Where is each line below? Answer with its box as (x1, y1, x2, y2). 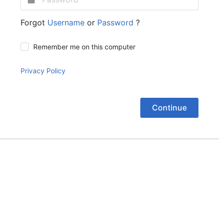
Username (47, 17, 87, 27)
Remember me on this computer (33, 42, 135, 51)
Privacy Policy (21, 66, 66, 75)
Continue (152, 103, 187, 113)
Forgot (21, 17, 47, 27)
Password (97, 17, 136, 27)
